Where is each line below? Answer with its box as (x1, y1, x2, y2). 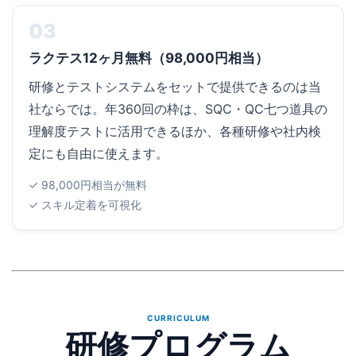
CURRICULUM (146, 312, 210, 323)
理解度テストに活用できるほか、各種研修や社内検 (29, 123, 321, 139)
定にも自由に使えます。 (29, 145, 168, 161)
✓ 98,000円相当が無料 (29, 178, 147, 192)
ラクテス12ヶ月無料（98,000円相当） (29, 50, 269, 66)
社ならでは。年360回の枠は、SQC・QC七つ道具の (29, 101, 327, 117)
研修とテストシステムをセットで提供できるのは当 (29, 79, 321, 95)
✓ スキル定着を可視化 (29, 197, 141, 211)
